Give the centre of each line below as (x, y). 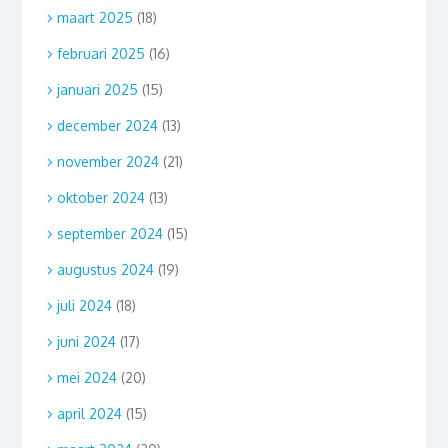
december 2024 (107, 125)
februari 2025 (100, 53)
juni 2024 (86, 341)
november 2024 (107, 161)
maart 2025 (94, 17)
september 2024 (109, 233)
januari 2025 (97, 89)
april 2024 (89, 413)
